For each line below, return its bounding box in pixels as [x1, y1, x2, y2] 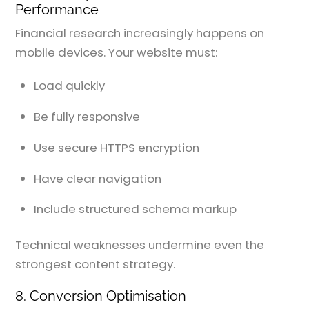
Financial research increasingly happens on [15, 25, 265, 42]
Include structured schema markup [34, 201, 237, 218]
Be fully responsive [34, 108, 141, 126]
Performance [15, 1, 99, 19]
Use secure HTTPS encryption [34, 139, 200, 156]
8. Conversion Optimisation [15, 288, 187, 305]
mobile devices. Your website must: [15, 44, 218, 61]
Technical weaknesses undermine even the [15, 236, 265, 253]
